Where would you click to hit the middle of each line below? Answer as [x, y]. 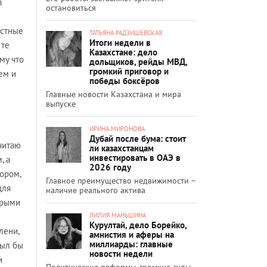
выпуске [61, 103]
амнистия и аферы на [132, 234]
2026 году [110, 167]
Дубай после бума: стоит [138, 138]
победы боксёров [125, 80]
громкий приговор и [129, 71]
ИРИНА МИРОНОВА [117, 128]
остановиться [71, 7]
